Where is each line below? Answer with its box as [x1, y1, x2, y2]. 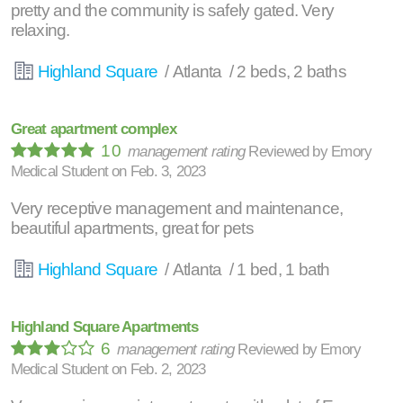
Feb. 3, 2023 [130, 162, 206, 181]
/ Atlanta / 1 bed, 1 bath [161, 259, 330, 279]
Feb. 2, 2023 [130, 360, 206, 379]
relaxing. [10, 20, 70, 40]
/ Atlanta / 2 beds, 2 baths [161, 61, 346, 81]
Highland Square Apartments [10, 318, 199, 336]
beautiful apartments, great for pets [10, 218, 254, 237]
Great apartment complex [10, 119, 176, 138]
